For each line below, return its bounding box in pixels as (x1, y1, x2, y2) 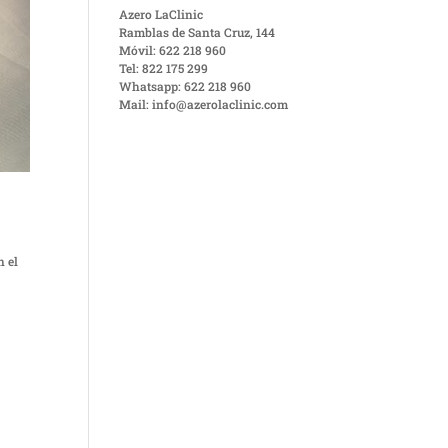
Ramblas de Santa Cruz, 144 (119, 24, 276, 40)
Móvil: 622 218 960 (119, 42, 227, 58)
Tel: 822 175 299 (119, 60, 209, 76)
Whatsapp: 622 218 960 (119, 78, 252, 94)
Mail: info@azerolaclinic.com (119, 96, 289, 112)
